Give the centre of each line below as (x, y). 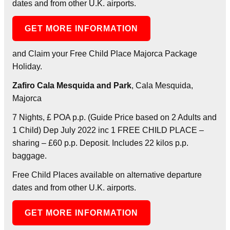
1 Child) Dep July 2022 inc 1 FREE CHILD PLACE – (108, 130)
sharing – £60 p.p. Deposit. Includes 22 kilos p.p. (100, 143)
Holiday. (27, 66)
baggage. (30, 156)
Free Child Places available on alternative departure (107, 175)
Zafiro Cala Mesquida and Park (72, 85)
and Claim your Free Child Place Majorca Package (105, 53)
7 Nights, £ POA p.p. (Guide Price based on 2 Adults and (114, 117)
